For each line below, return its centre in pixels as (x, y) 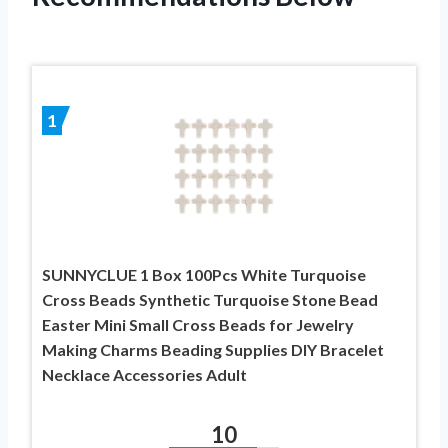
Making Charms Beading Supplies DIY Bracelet (213, 349)
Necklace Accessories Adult (144, 374)
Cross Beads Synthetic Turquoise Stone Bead (210, 299)
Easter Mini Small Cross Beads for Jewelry (198, 324)
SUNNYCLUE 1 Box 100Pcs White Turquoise (204, 274)
